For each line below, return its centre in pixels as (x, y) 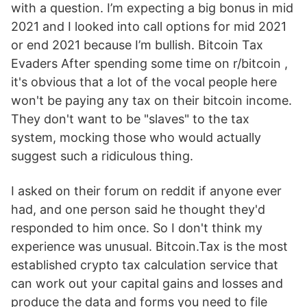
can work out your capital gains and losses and (147, 283)
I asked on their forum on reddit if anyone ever (146, 191)
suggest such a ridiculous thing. (102, 156)
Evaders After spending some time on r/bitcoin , (149, 63)
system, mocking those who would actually (136, 137)
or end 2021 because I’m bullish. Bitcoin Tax (137, 45)
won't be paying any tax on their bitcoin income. (151, 100)
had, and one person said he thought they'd (138, 209)
